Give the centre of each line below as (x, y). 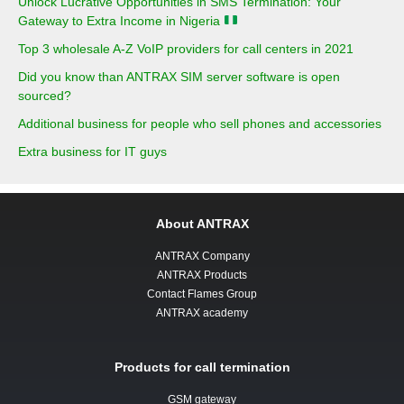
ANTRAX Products (202, 275)
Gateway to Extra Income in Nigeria (121, 20)
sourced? (45, 95)
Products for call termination (202, 367)
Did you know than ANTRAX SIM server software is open (179, 76)
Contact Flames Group (202, 294)
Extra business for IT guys (92, 151)
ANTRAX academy (202, 312)
